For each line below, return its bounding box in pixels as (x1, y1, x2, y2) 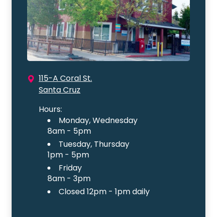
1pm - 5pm (47, 149, 89, 161)
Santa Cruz (39, 84, 80, 96)
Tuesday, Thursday (59, 139, 129, 150)
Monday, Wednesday (59, 115, 138, 126)
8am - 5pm (47, 125, 91, 137)
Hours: (39, 104, 62, 115)
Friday (59, 162, 82, 174)
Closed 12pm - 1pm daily (59, 186, 150, 198)
